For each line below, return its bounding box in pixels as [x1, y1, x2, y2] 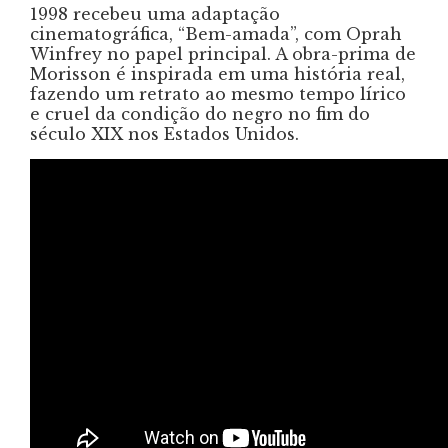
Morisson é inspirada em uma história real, [30, 63, 405, 84]
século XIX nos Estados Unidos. [30, 123, 299, 144]
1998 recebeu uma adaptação [30, 3, 280, 24]
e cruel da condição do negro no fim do [30, 103, 370, 124]
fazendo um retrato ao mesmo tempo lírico [30, 83, 406, 104]
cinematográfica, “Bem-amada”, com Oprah [30, 23, 402, 44]
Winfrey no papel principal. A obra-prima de [30, 43, 416, 64]
